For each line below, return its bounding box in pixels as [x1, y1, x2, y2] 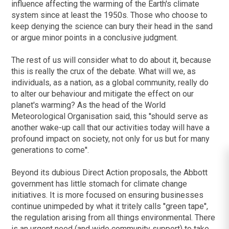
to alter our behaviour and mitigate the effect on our [11, 89, 194, 99]
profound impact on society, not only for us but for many [11, 134, 210, 144]
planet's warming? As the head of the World [11, 100, 166, 110]
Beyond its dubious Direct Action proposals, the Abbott [11, 168, 208, 178]
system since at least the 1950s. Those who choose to [11, 10, 208, 20]
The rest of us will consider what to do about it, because [11, 55, 212, 65]
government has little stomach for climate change [11, 179, 188, 189]
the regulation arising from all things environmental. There [11, 213, 216, 223]
